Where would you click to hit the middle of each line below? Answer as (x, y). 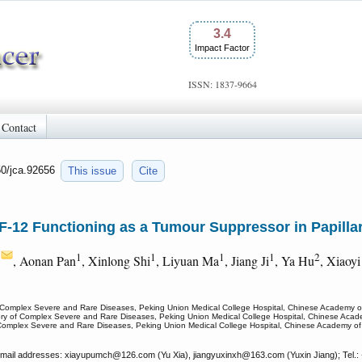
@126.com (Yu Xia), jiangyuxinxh (177, 355)
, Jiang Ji (247, 261)
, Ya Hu (295, 261)
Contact (19, 127)
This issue (92, 171)
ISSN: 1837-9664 (222, 84)
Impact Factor (222, 48)
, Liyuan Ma (187, 261)
